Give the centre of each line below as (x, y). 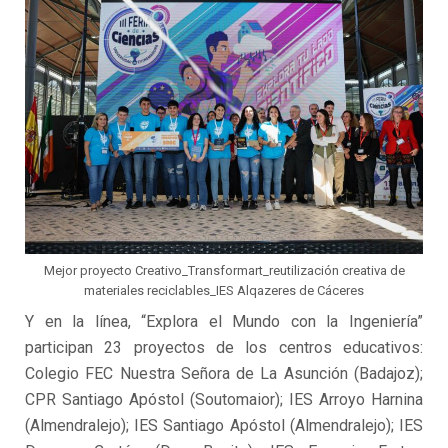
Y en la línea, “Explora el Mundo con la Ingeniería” (224, 322)
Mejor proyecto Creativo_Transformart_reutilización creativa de (224, 271)
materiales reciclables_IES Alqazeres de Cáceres (224, 291)
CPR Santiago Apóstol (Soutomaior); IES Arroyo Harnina (224, 400)
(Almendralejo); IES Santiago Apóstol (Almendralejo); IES (224, 426)
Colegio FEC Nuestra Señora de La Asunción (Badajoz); (224, 374)
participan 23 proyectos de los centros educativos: (224, 348)
